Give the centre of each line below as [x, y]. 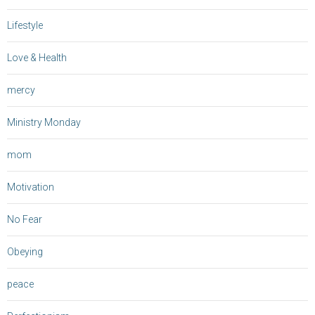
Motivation [31, 187]
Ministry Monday [44, 123]
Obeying [25, 252]
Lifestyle [25, 26]
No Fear [25, 220]
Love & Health [37, 58]
